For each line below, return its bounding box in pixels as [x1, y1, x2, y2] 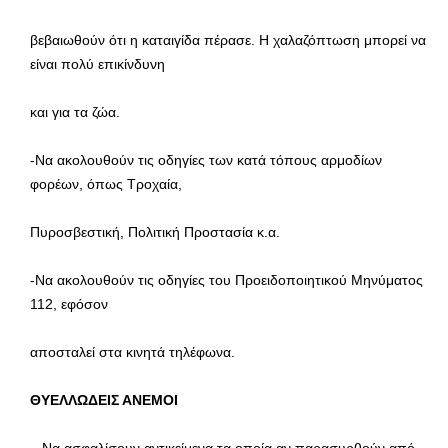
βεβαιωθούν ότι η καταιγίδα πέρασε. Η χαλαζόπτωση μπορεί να [30, 31, 426, 48]
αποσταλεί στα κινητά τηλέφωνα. [30, 343, 235, 360]
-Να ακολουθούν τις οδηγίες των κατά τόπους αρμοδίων [30, 151, 382, 168]
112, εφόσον [30, 295, 108, 312]
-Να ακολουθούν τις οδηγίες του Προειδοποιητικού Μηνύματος [30, 271, 423, 288]
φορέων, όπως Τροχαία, [30, 175, 182, 192]
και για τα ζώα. [30, 103, 120, 120]
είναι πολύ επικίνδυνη [30, 55, 165, 72]
